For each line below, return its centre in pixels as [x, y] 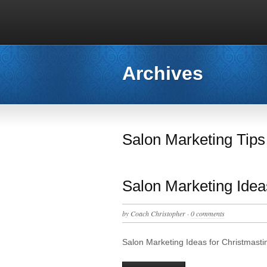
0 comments [208, 213]
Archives [163, 73]
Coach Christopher [158, 213]
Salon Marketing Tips [194, 139]
